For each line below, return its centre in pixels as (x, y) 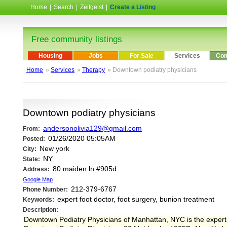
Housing (50, 56)
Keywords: (39, 200)
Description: (41, 210)
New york (53, 149)
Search (64, 7)
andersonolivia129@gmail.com (92, 129)
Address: (36, 169)
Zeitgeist (92, 7)
